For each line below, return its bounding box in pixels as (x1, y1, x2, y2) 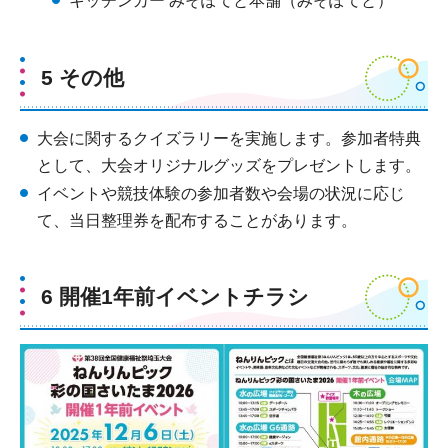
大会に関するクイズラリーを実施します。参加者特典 (37, 129, 421, 147)
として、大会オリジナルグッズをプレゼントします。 (37, 156, 421, 174)
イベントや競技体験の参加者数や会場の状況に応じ (37, 184, 405, 202)
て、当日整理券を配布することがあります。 (37, 211, 357, 229)
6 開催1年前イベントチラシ (41, 285, 309, 309)
